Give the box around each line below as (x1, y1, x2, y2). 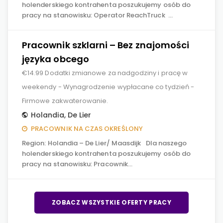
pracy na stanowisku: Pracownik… (22, 159, 133, 169)
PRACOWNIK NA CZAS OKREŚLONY (31, 124, 143, 133)
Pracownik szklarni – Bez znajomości (22, 39, 190, 51)
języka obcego (22, 53, 89, 65)
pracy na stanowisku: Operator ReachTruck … (22, 10, 173, 20)
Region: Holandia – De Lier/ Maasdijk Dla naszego (22, 138, 187, 148)
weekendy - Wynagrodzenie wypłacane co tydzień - (22, 82, 195, 92)
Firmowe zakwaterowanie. (22, 96, 109, 106)
